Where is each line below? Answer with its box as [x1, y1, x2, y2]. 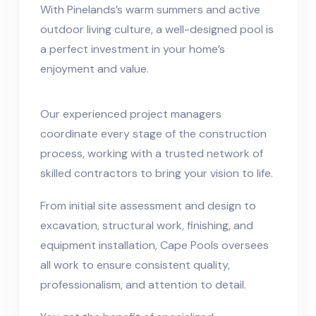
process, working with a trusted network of [40, 145, 263, 161]
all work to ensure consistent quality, [40, 257, 230, 272]
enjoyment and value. [40, 61, 149, 76]
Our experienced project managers [40, 106, 221, 121]
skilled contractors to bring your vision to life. [40, 165, 273, 181]
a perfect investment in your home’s [40, 41, 225, 56]
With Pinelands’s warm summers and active [40, 1, 260, 17]
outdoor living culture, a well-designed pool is [40, 21, 274, 37]
